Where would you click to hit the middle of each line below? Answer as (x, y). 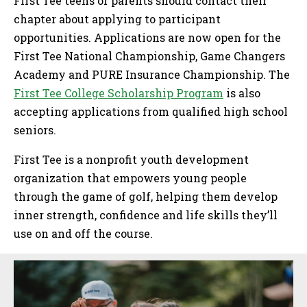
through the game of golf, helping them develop (146, 196)
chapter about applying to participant (117, 19)
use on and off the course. (83, 233)
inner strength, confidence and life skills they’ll (146, 214)
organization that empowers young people (130, 177)
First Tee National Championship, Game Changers (149, 56)
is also (242, 93)
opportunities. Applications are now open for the (147, 37)
